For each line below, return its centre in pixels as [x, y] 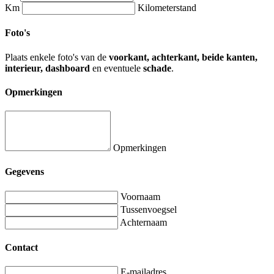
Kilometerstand [167, 8]
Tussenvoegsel [149, 209]
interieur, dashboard [47, 68]
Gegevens [24, 172]
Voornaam [140, 196]
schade [157, 68]
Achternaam [143, 222]
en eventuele [117, 68]
